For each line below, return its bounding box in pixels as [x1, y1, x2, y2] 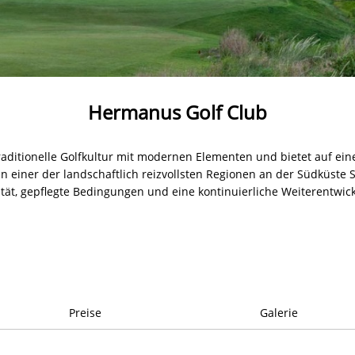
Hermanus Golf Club [88, 98, 267, 125]
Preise [68, 304, 101, 320]
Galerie [259, 304, 298, 320]
